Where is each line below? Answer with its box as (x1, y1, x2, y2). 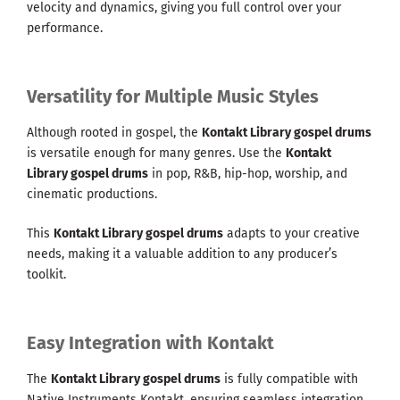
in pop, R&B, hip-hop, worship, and (148, 166, 347, 182)
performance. (27, 21, 103, 37)
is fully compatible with (221, 371, 358, 387)
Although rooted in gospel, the (27, 125, 202, 141)
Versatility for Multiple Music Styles (27, 86, 319, 108)
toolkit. (27, 267, 66, 283)
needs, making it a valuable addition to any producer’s (27, 246, 337, 262)
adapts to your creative (223, 226, 360, 242)
